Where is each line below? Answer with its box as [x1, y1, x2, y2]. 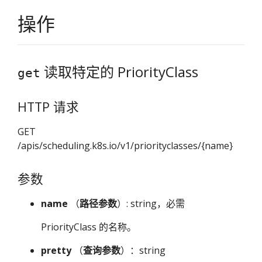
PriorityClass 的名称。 [41, 220, 136, 234]
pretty [41, 244, 71, 257]
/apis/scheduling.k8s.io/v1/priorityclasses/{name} [18, 139, 233, 153]
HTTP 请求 [18, 98, 79, 115]
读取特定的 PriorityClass [40, 62, 198, 81]
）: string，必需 [117, 197, 185, 211]
